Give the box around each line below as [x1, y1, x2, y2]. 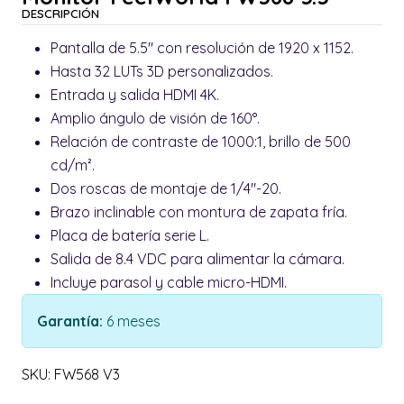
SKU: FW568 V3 [22, 365, 120, 384]
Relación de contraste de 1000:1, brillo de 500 [50, 133, 351, 151]
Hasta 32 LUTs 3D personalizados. [50, 62, 277, 81]
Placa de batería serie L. [50, 226, 213, 245]
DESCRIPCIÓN [22, 5, 99, 22]
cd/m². [50, 156, 98, 175]
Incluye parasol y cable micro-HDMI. [50, 273, 290, 292]
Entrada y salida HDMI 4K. [50, 86, 223, 105]
